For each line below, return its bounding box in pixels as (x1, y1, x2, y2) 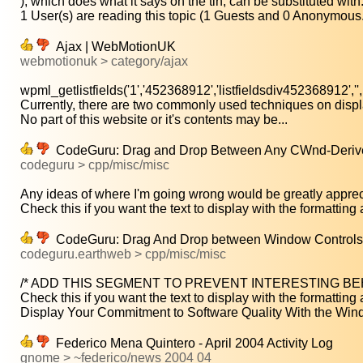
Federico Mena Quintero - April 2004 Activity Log (49, 336, 333, 351)
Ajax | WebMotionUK (49, 40, 176, 54)
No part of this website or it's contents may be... (20, 113, 288, 127)
